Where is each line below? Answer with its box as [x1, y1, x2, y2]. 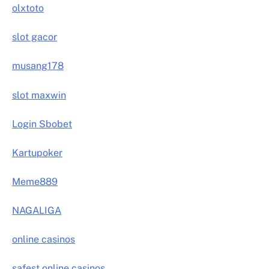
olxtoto [12, 2, 44, 14]
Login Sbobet [12, 118, 72, 130]
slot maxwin [12, 89, 66, 101]
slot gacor [12, 31, 57, 43]
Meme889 [12, 175, 58, 187]
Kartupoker [12, 147, 62, 159]
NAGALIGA [12, 204, 61, 216]
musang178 [12, 60, 64, 72]
